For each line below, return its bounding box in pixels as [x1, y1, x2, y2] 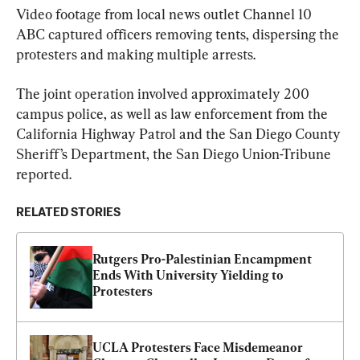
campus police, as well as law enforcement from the [16, 105, 331, 123]
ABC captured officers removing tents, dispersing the [16, 26, 342, 43]
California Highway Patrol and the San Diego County [16, 125, 344, 143]
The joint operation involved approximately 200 [16, 85, 313, 103]
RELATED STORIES [16, 207, 121, 219]
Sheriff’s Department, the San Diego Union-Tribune [16, 145, 334, 163]
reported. [16, 166, 72, 183]
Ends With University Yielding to [92, 268, 284, 284]
